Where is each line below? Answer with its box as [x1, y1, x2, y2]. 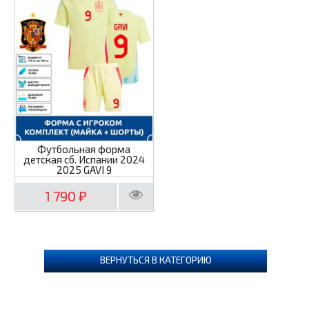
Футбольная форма [37, 143, 131, 156]
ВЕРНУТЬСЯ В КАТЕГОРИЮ [99, 254, 212, 266]
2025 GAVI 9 [56, 163, 112, 177]
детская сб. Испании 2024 [23, 153, 145, 166]
